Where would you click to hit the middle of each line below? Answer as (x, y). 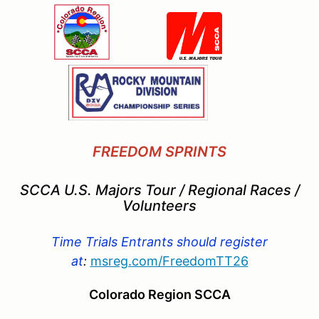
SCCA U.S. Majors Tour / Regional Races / (159, 190)
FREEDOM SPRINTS (159, 151)
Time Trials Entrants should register (159, 241)
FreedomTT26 (205, 261)
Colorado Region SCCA (159, 294)
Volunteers (159, 205)
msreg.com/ (126, 261)
